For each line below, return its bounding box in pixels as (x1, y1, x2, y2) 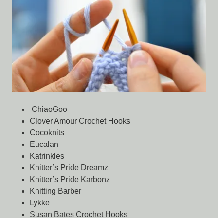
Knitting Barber (29, 186, 81, 195)
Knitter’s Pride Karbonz (29, 175, 110, 183)
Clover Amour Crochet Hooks (29, 116, 130, 125)
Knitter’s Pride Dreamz (29, 163, 108, 172)
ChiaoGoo (29, 105, 67, 113)
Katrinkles (29, 151, 64, 160)
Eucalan (29, 140, 58, 148)
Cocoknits (29, 128, 64, 137)
